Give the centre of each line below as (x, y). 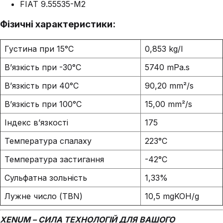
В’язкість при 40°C (42, 85)
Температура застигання (54, 159)
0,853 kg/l (164, 49)
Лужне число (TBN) (44, 196)
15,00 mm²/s (168, 104)
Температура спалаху (48, 141)
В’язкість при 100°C (43, 104)
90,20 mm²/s (169, 85)
